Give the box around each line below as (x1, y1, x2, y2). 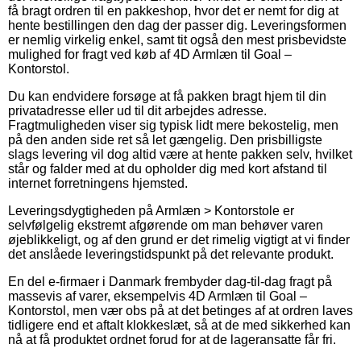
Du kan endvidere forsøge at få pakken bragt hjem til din (8, 89, 326, 103)
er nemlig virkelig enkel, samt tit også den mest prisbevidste (8, 32, 346, 47)
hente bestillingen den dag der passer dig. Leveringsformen (8, 18, 346, 32)
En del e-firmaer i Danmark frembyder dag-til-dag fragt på (8, 274, 332, 288)
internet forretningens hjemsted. (8, 176, 188, 190)
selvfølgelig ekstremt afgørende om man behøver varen (8, 218, 323, 232)
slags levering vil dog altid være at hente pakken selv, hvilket (8, 147, 352, 161)
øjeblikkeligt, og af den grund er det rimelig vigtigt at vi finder (8, 232, 350, 247)
